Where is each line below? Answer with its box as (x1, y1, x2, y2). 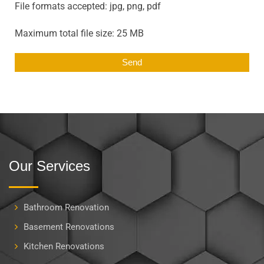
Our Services (9, 158, 90, 174)
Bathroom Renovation (24, 202, 109, 213)
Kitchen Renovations (24, 241, 104, 252)
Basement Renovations (24, 222, 114, 233)
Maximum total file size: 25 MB (15, 28, 144, 39)
